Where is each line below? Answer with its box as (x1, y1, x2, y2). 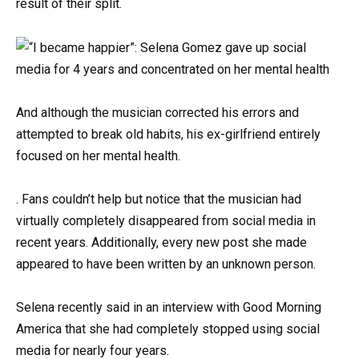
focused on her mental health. (16, 147, 180, 163)
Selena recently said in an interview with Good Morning (16, 300, 321, 316)
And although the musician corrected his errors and (16, 104, 299, 120)
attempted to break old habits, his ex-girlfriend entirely (16, 126, 321, 142)
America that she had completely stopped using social (16, 321, 320, 337)
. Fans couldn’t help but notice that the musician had (16, 191, 301, 207)
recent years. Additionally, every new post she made (16, 234, 307, 250)
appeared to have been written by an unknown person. (16, 256, 316, 272)
